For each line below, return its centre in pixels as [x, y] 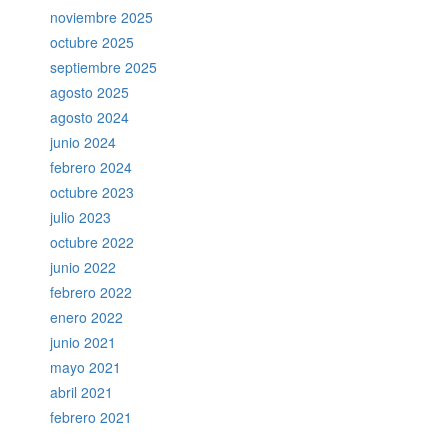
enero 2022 [86, 316]
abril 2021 [81, 391]
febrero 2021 [91, 416]
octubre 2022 [92, 241]
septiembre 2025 [103, 66]
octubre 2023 [92, 191]
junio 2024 [83, 141]
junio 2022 [83, 266]
